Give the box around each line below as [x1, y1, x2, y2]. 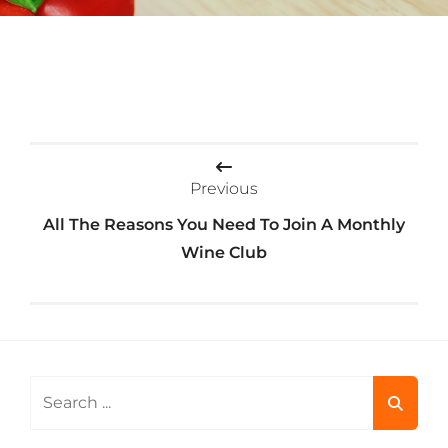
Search [29, 379, 84, 398]
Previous [190, 179, 258, 198]
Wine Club [181, 243, 267, 262]
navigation [29, 184, 175, 224]
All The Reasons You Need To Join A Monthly [43, 215, 405, 234]
